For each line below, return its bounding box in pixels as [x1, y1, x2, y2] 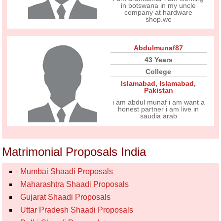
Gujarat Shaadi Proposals [20, 193, 111, 201]
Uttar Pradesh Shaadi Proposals [20, 206, 134, 214]
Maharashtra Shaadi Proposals [20, 180, 129, 188]
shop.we [145, 15, 172, 23]
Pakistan [144, 86, 173, 94]
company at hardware [124, 8, 193, 16]
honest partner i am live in [118, 105, 199, 113]
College [146, 68, 172, 75]
